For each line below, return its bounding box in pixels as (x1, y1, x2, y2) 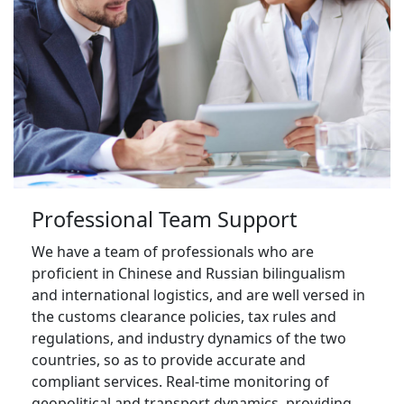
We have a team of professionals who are (32, 241, 314, 262)
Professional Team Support (32, 204, 297, 234)
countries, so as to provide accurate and (32, 349, 306, 370)
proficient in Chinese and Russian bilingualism (32, 262, 345, 283)
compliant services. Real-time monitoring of (32, 371, 329, 391)
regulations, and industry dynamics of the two (32, 327, 346, 348)
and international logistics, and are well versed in (32, 284, 365, 305)
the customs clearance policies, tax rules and (32, 306, 336, 326)
